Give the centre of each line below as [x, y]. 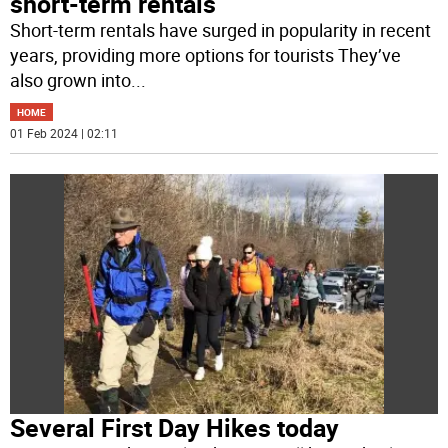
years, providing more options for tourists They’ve [206, 55]
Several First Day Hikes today [175, 428]
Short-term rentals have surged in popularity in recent [221, 30]
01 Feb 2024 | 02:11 [64, 133]
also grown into [71, 80]
